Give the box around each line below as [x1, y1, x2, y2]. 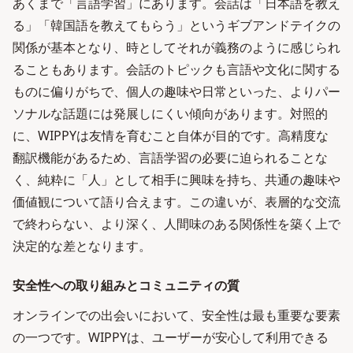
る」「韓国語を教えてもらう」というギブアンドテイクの [13, 17, 340, 34]
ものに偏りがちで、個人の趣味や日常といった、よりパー [13, 83, 340, 100]
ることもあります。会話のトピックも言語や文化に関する [13, 61, 340, 78]
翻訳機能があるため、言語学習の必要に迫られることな [13, 149, 328, 166]
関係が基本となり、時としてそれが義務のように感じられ [13, 39, 340, 56]
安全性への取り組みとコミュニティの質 [13, 277, 240, 294]
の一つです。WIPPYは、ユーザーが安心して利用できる [13, 329, 329, 346]
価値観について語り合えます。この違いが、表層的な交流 [13, 193, 340, 210]
